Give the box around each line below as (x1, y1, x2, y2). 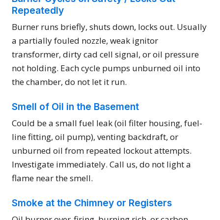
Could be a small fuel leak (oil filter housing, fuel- (12, 117, 202, 129)
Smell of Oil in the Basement (12, 100, 139, 112)
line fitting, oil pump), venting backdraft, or (12, 131, 178, 142)
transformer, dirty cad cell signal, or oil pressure (12, 48, 199, 60)
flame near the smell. (12, 172, 93, 184)
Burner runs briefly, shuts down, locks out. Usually (12, 21, 207, 32)
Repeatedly (12, 4, 64, 16)
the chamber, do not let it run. (12, 76, 127, 87)
